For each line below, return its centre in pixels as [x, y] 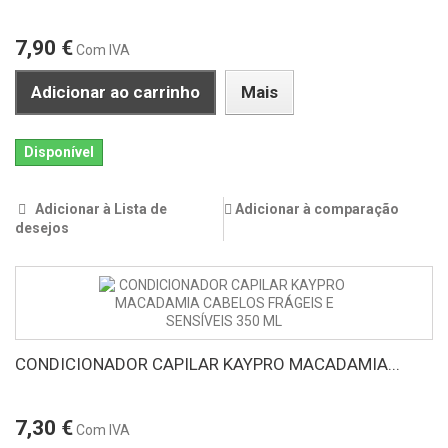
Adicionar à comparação [317, 209]
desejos [42, 228]
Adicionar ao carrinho [115, 92]
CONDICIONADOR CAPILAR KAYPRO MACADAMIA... [207, 364]
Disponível [59, 152]
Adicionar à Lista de [99, 209]
